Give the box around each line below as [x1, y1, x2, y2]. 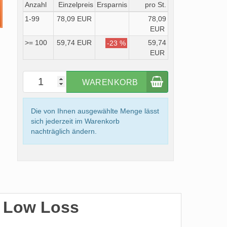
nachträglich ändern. [30, 127, 97, 135]
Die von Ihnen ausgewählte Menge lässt [30, 107, 159, 115]
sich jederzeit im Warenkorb [30, 117, 120, 125]
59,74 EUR [56, 39, 92, 47]
